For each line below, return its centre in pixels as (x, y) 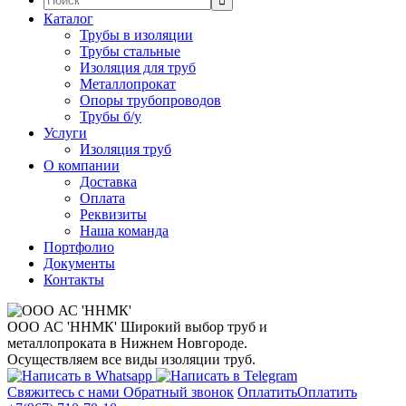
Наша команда (124, 231)
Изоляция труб (126, 149)
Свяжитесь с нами (65, 392)
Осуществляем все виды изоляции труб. (131, 359)
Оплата (102, 198)
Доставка (108, 182)
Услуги (65, 133)
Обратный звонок (179, 392)
